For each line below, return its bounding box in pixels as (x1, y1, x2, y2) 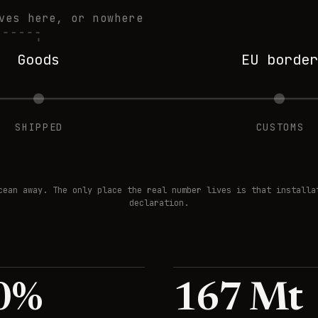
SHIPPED (15, 121, 62, 134)
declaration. (129, 197, 189, 209)
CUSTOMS (256, 121, 303, 134)
